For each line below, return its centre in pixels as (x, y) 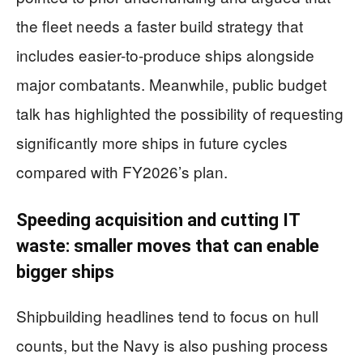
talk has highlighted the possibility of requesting (180, 113)
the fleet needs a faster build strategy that (160, 26)
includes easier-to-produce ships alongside (165, 55)
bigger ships (65, 272)
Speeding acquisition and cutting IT (158, 220)
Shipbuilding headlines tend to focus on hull (167, 316)
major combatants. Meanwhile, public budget (171, 84)
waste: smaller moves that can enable (168, 246)
